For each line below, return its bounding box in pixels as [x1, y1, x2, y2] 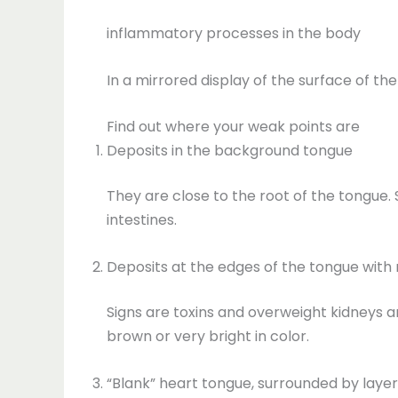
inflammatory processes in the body [107, 23, 361, 44]
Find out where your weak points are [107, 116, 360, 138]
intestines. [107, 210, 177, 231]
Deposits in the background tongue [107, 140, 353, 162]
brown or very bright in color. [107, 326, 309, 347]
